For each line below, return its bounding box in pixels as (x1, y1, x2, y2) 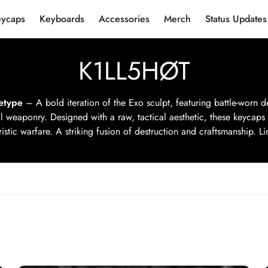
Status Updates (205, 12, 267, 26)
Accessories (99, 12, 150, 26)
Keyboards (39, 12, 84, 26)
